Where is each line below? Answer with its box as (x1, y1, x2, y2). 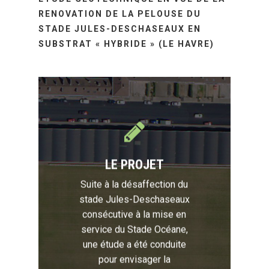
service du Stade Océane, (81, 223, 188, 235)
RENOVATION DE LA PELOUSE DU (38, 9, 202, 19)
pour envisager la (98, 253, 171, 265)
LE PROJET (105, 156, 164, 172)
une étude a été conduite (83, 238, 186, 250)
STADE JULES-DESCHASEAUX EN (38, 24, 202, 34)
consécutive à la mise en (82, 208, 187, 220)
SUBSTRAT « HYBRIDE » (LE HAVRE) (38, 39, 215, 49)
